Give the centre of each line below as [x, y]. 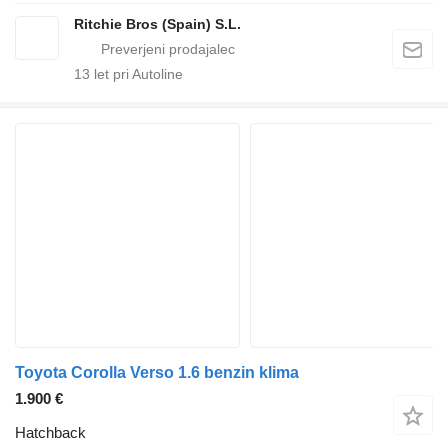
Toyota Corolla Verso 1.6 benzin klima [157, 373]
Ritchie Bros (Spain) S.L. [157, 24]
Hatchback [50, 433]
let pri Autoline [136, 74]
